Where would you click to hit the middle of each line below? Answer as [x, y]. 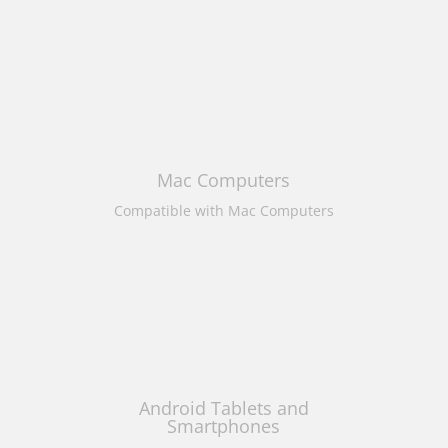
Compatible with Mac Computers [223, 211]
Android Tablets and [223, 408]
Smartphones [224, 426]
